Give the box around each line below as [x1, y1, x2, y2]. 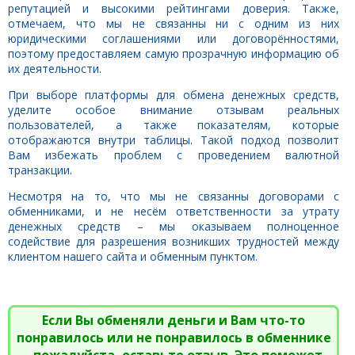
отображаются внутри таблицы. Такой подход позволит [8, 132, 339, 147]
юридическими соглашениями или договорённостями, [8, 30, 339, 46]
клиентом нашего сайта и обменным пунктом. [8, 248, 258, 264]
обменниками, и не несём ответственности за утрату [8, 203, 339, 219]
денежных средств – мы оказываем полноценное [8, 218, 339, 234]
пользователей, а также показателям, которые [8, 116, 339, 132]
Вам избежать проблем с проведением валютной [8, 147, 339, 162]
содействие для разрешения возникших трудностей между [8, 233, 339, 249]
